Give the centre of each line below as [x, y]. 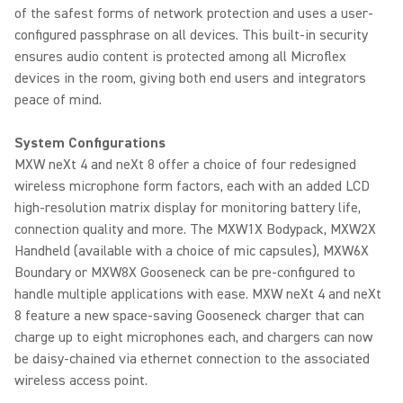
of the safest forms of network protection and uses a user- [194, 13]
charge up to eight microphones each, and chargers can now [193, 337]
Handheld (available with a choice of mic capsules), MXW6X [192, 251]
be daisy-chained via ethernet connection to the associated [192, 359]
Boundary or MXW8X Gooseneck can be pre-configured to [185, 273]
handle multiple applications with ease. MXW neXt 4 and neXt [198, 294]
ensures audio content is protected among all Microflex [180, 57]
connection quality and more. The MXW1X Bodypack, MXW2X [195, 229]
